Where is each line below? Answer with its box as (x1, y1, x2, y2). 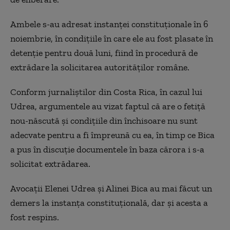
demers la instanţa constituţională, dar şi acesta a (10, 197, 208, 208)
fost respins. (10, 212, 59, 223)
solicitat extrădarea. (10, 158, 90, 169)
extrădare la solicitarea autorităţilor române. (10, 62, 189, 73)
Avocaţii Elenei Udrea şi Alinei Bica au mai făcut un (10, 183, 212, 194)
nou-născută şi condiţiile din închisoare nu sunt (10, 115, 198, 126)
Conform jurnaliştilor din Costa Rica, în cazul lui (10, 86, 202, 98)
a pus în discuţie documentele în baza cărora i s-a (10, 144, 204, 155)
